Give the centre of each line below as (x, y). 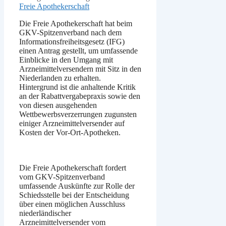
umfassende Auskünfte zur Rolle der (77, 186)
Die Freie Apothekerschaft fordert (73, 168)
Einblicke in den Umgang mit (66, 60)
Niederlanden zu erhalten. (60, 78)
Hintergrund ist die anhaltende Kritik (77, 87)
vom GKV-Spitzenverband (62, 177)
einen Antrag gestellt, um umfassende (78, 51)
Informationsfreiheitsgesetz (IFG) (72, 42)
